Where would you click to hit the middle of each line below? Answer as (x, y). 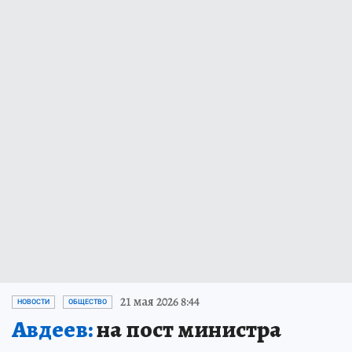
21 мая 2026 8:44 (160, 302)
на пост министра (187, 330)
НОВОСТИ (33, 302)
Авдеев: (52, 330)
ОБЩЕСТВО (88, 302)
